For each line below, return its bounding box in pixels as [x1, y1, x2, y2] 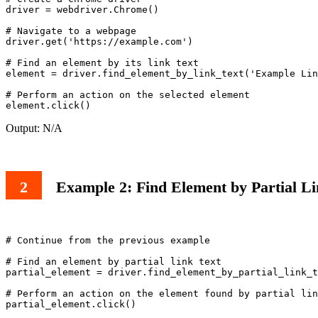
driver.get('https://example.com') [6, 36, 193, 48]
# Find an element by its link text [6, 57, 199, 69]
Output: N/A [6, 122, 62, 135]
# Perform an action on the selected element [6, 89, 250, 101]
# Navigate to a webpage [6, 26, 136, 37]
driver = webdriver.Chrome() [6, 4, 159, 16]
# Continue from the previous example [6, 234, 210, 246]
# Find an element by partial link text [6, 256, 221, 267]
